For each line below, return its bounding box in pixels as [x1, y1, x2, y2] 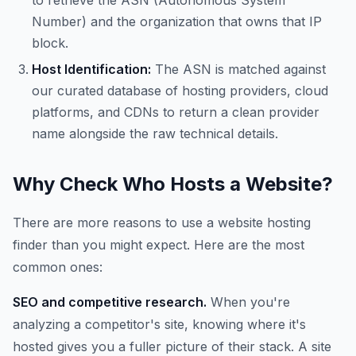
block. [32, 35, 68, 51]
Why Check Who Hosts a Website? [13, 172, 333, 195]
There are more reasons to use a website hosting [13, 215, 311, 230]
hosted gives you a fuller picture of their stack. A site [13, 339, 331, 354]
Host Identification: [32, 61, 151, 77]
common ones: [13, 259, 103, 275]
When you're [207, 294, 290, 310]
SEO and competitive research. [13, 294, 207, 310]
